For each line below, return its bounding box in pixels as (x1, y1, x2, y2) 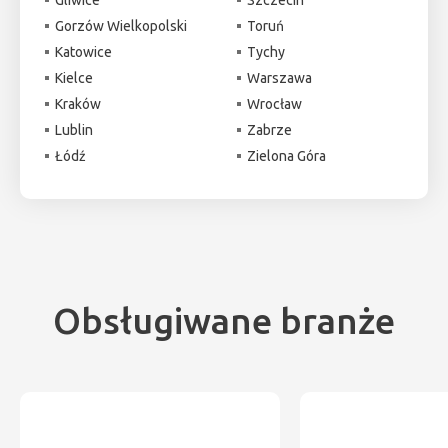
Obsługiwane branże (53, 299, 395, 341)
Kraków (55, 95, 101, 112)
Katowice (55, 43, 112, 60)
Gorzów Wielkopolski (55, 17, 187, 34)
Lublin (55, 121, 93, 138)
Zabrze (246, 121, 292, 138)
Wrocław (246, 95, 302, 112)
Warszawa (246, 69, 312, 86)
